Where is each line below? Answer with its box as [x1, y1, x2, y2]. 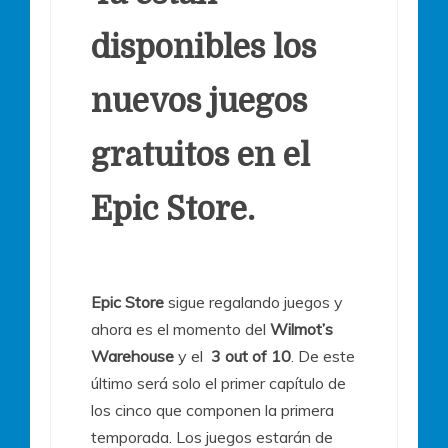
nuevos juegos [91, 82, 307, 120]
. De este [291, 345, 355, 366]
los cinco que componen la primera [91, 399, 334, 420]
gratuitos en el [91, 136, 310, 174]
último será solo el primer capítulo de [91, 372, 346, 393]
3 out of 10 [211, 345, 291, 366]
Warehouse [91, 345, 174, 366]
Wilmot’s [270, 318, 333, 339]
